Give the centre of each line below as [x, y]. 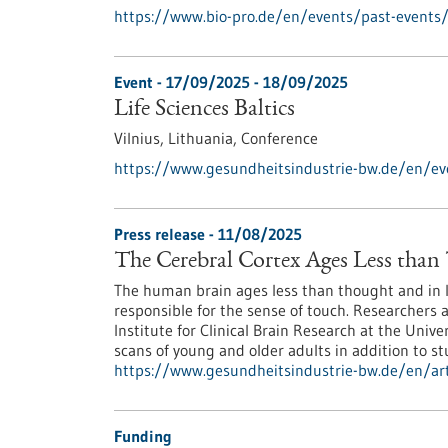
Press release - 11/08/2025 [208, 234]
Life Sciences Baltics [204, 110]
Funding [143, 436]
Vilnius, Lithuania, [177, 138]
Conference [279, 138]
